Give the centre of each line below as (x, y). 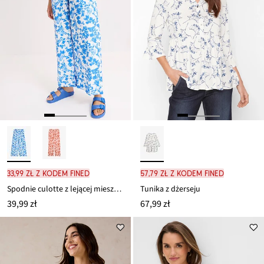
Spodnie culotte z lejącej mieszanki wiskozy (118, 189)
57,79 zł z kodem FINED (182, 174)
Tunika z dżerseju (170, 189)
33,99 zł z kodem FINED (48, 174)
